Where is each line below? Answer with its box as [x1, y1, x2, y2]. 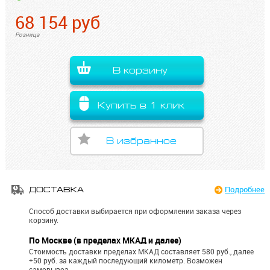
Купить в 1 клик [98, 100, 185, 110]
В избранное [105, 136, 177, 146]
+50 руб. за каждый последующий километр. [29, 256, 187, 265]
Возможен [187, 256, 223, 265]
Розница [15, 30, 40, 38]
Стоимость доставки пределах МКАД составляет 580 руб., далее [29, 246, 254, 256]
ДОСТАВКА [29, 185, 84, 195]
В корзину [113, 66, 168, 76]
